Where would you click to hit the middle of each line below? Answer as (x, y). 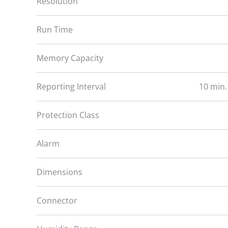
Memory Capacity (70, 58)
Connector (57, 200)
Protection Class (68, 115)
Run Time (55, 29)
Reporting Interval (71, 86)
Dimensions (60, 172)
